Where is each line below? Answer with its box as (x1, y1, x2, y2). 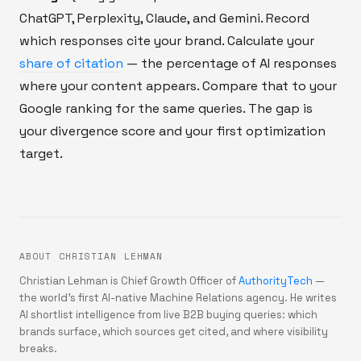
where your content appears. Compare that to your (19, 77, 337, 94)
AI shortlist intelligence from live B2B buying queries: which (19, 307, 317, 322)
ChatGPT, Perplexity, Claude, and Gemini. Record (19, 9, 309, 27)
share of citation (19, 54, 123, 72)
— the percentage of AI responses (123, 54, 337, 72)
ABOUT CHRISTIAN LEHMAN (19, 249, 164, 263)
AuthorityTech (239, 273, 313, 288)
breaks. (19, 341, 57, 355)
